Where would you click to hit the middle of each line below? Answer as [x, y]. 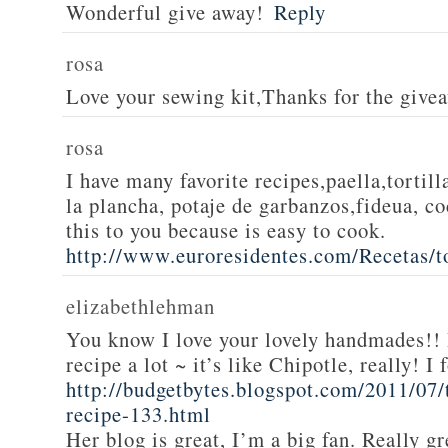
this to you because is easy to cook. [226, 230]
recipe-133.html [138, 414]
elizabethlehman [140, 306]
